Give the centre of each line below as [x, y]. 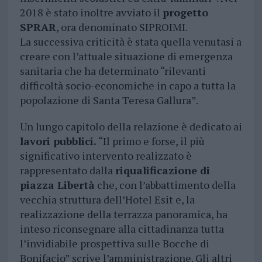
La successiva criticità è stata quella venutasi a [130, 42]
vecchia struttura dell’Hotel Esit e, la [107, 200]
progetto [185, 13]
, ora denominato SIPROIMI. [122, 27]
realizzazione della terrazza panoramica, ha [123, 214]
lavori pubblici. [58, 141]
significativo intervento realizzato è [106, 156]
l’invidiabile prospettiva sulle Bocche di [114, 244]
